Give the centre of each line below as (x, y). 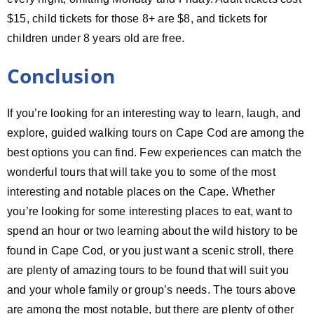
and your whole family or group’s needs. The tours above (152, 289)
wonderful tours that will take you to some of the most (141, 172)
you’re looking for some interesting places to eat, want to (150, 211)
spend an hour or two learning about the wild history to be (153, 231)
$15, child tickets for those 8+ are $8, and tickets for (137, 18)
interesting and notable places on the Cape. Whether (141, 191)
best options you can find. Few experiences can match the (155, 152)
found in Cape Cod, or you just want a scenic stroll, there (151, 250)
